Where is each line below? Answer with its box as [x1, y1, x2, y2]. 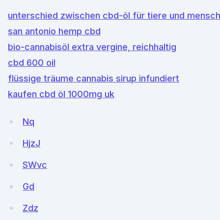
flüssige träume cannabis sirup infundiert [8, 73, 179, 83]
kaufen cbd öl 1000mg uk [8, 89, 114, 99]
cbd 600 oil [8, 57, 55, 68]
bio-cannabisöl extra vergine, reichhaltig [8, 42, 176, 52]
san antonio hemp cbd [8, 26, 101, 36]
